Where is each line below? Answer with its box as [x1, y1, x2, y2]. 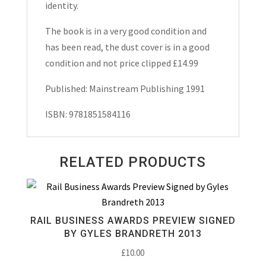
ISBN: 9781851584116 [45, 108, 131, 120]
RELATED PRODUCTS [59, 154, 207, 170]
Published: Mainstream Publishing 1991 [45, 83, 205, 94]
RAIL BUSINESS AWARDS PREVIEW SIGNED [30, 215, 236, 226]
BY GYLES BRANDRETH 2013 [64, 228, 202, 239]
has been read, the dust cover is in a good [45, 41, 210, 53]
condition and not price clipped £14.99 [45, 57, 198, 69]
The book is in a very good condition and [45, 25, 207, 37]
